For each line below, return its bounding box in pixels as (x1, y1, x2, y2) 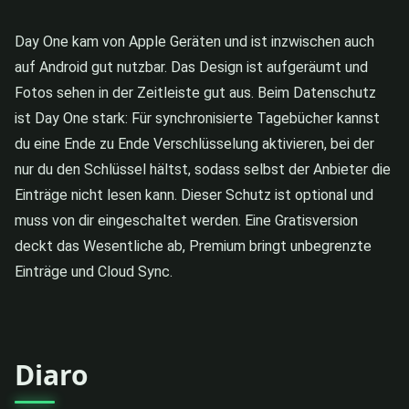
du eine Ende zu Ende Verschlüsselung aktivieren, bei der (15, 134, 374, 152)
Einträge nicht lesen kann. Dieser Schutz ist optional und (15, 185, 373, 204)
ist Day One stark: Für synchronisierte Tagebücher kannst (15, 109, 380, 127)
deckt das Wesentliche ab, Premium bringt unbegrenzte (15, 236, 372, 255)
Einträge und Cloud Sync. (15, 262, 173, 280)
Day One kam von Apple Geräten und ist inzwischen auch (15, 32, 374, 50)
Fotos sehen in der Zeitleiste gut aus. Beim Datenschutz (15, 83, 376, 101)
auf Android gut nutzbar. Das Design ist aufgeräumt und (15, 58, 368, 76)
